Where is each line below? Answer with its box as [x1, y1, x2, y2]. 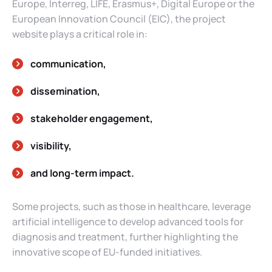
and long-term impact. [30, 166, 134, 180]
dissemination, [30, 84, 100, 98]
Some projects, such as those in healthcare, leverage [12, 199, 251, 213]
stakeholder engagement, [30, 111, 153, 125]
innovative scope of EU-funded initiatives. [12, 245, 202, 259]
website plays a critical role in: [12, 27, 148, 41]
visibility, [30, 138, 72, 152]
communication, [30, 56, 106, 70]
